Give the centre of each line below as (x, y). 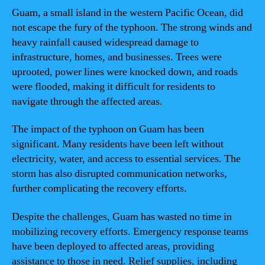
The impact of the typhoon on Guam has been (108, 129)
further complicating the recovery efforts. (99, 188)
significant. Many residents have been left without (118, 144)
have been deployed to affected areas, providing (113, 246)
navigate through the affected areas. (87, 101)
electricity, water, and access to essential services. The (126, 159)
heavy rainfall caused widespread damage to (105, 42)
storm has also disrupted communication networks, (119, 174)
